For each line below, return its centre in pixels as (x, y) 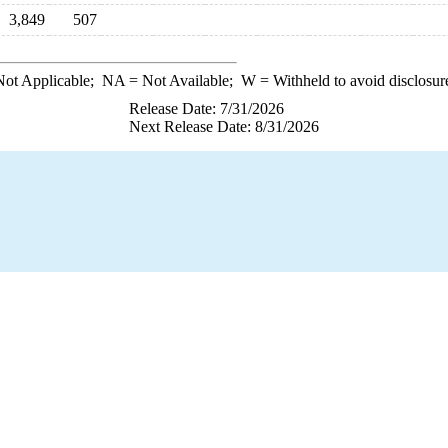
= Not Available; (182, 80)
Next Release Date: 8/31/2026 (224, 126)
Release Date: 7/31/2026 (206, 108)
